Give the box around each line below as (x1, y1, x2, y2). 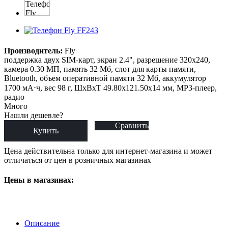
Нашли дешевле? (4, 110, 63, 120)
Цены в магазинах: (4, 176, 74, 185)
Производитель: (4, 46, 63, 55)
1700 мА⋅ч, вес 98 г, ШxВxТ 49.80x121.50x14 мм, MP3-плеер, (4, 83, 217, 92)
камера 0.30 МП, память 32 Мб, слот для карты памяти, (4, 64, 196, 73)
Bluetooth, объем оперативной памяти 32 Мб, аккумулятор (4, 73, 206, 82)
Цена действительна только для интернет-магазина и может (4, 146, 212, 155)
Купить (33, 126, 59, 135)
